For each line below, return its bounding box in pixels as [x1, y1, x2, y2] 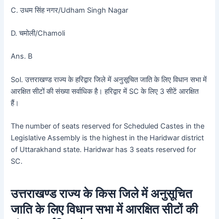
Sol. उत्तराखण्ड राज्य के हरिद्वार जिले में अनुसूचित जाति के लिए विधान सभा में [11, 75, 207, 84]
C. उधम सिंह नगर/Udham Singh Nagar [11, 5, 129, 15]
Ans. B [11, 52, 33, 61]
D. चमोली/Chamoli [11, 29, 66, 38]
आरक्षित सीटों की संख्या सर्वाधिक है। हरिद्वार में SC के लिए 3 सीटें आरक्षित [11, 87, 199, 96]
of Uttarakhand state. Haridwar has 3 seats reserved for [11, 145, 197, 154]
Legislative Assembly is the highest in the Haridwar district [11, 133, 204, 143]
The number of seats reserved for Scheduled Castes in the [11, 122, 205, 131]
